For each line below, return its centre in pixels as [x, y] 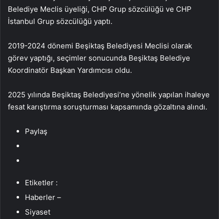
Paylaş [36, 131]
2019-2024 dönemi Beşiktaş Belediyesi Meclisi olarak [100, 45]
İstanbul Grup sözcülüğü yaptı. [60, 21]
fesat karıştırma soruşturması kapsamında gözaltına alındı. [108, 107]
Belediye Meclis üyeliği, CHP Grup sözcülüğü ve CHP [100, 9]
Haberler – [43, 197]
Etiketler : [41, 182]
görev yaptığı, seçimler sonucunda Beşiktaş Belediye [99, 58]
